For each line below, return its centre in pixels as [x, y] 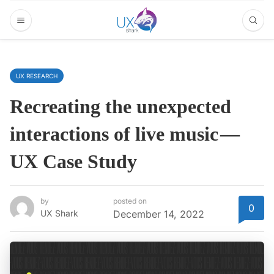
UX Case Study [73, 161]
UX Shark [59, 213]
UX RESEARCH [37, 76]
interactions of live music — [126, 134]
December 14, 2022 [158, 214]
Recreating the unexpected [120, 106]
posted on [130, 201]
